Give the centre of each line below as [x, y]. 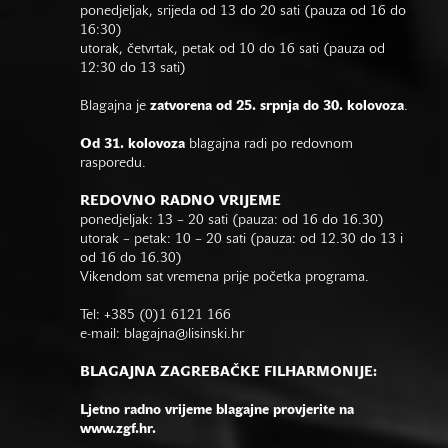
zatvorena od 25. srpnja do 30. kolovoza [277, 106]
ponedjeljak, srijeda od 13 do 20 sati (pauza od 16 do [243, 11]
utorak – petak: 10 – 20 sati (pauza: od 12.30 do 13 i [241, 239]
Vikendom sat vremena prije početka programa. [224, 277]
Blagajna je [115, 106]
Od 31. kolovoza [132, 144]
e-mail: [102, 334]
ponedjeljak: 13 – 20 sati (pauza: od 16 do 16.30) [232, 220]
